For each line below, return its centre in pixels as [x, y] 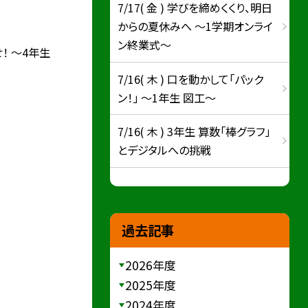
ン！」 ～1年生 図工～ [167, 97]
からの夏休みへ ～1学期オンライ [196, 26]
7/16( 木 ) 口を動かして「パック [191, 79]
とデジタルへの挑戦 [165, 150]
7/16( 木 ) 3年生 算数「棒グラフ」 [194, 132]
